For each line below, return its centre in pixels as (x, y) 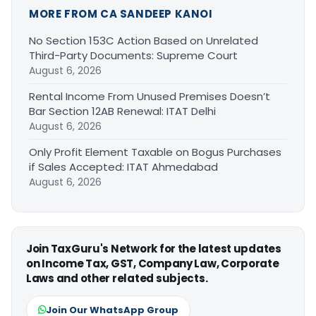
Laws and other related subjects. (117, 278)
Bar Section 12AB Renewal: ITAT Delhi (122, 111)
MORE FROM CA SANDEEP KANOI (121, 13)
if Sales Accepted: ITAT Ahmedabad (123, 166)
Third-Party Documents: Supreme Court (133, 55)
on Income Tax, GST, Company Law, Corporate (153, 263)
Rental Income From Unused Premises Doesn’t (150, 96)
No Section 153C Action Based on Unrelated (144, 40)
